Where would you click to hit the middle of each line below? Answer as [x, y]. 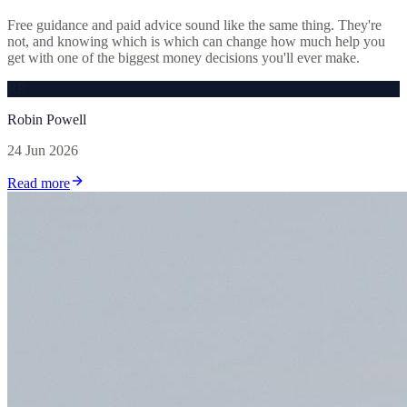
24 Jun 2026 [43, 150]
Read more [39, 183]
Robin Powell [47, 119]
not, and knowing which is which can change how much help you [196, 41]
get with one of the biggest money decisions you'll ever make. [184, 57]
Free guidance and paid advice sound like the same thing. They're [194, 25]
